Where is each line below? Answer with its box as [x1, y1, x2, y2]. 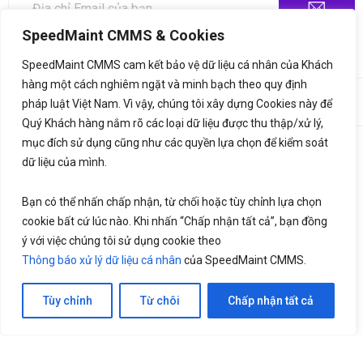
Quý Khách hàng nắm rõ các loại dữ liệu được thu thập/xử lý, [22, 117, 323, 130]
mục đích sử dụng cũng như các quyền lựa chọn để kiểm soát [22, 136, 328, 149]
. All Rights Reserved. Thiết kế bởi [160, 86, 341, 102]
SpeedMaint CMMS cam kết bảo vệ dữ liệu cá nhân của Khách [22, 58, 333, 71]
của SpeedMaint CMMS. [181, 254, 306, 267]
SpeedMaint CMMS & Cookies [22, 27, 224, 44]
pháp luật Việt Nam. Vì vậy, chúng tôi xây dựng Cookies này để [22, 97, 332, 110]
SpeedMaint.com [57, 86, 160, 102]
